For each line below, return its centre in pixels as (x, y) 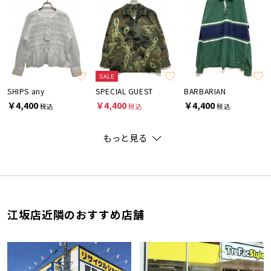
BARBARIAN (205, 91)
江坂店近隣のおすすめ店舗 (76, 214)
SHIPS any (26, 91)
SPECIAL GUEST (124, 91)
